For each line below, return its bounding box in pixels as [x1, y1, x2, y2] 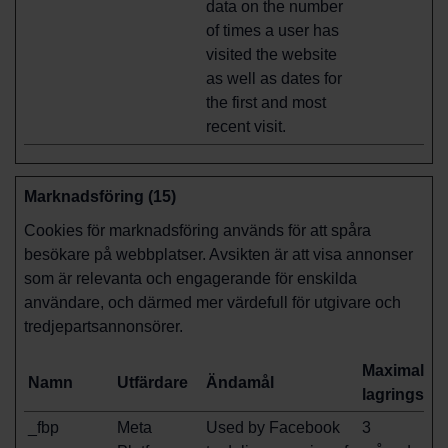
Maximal [362, 362, 424, 379]
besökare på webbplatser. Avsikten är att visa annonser [24, 246, 413, 263]
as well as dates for [206, 70, 342, 87]
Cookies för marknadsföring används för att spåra [24, 222, 371, 239]
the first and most [206, 94, 326, 111]
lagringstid [362, 386, 443, 403]
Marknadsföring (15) [24, 188, 176, 205]
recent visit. [206, 118, 286, 135]
